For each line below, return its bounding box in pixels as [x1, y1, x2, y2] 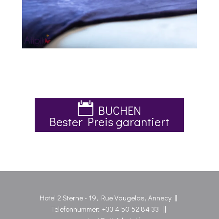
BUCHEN [98, 102, 141, 118]
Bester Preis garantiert [49, 113, 170, 129]
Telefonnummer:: [51, 203, 103, 214]
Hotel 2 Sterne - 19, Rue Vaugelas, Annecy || [40, 192, 179, 202]
